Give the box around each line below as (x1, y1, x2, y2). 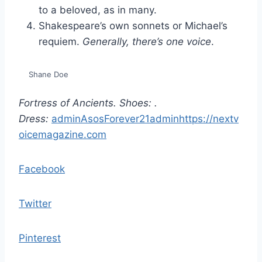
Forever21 (104, 112, 150, 125)
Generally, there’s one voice (82, 36, 211, 47)
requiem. (39, 36, 82, 47)
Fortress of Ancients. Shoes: (19, 96, 154, 109)
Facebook (19, 163, 65, 175)
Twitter (19, 197, 51, 209)
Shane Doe (29, 70, 68, 79)
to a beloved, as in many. (39, 4, 157, 16)
